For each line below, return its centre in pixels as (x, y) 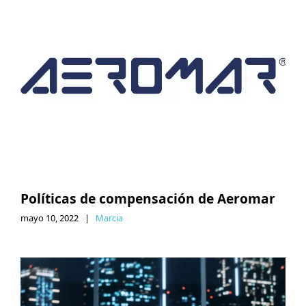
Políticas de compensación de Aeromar (148, 198)
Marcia (109, 218)
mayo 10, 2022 (50, 218)
